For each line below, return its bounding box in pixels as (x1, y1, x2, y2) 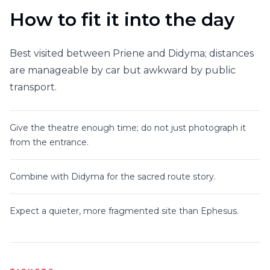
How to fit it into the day (10, 8, 234, 31)
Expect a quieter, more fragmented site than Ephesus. (10, 206, 239, 216)
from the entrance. (10, 137, 89, 148)
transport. (10, 81, 57, 93)
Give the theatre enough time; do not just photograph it (10, 122, 246, 133)
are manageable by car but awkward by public (10, 64, 236, 76)
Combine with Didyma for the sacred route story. (10, 171, 216, 182)
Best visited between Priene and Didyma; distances (10, 48, 254, 59)
